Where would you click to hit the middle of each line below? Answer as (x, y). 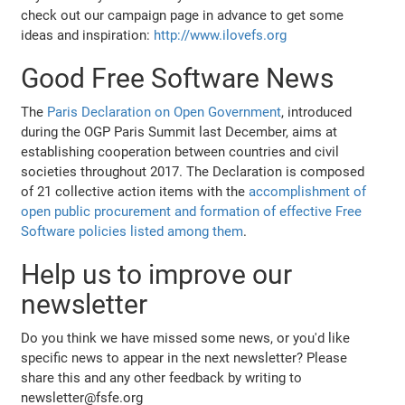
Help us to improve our (157, 274)
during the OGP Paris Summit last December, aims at (179, 132)
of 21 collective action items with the (135, 191)
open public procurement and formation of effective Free (192, 211)
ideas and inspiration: (88, 35)
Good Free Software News (178, 78)
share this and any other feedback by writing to (162, 377)
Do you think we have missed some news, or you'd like (186, 338)
